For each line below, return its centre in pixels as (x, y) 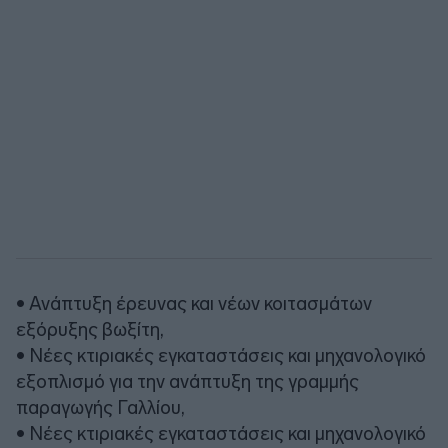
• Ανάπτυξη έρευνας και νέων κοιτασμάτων (194, 303)
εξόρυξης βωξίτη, (90, 329)
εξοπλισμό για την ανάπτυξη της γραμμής (187, 381)
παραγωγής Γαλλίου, (100, 407)
